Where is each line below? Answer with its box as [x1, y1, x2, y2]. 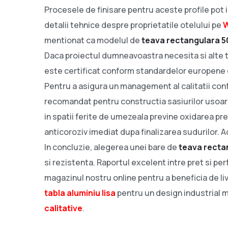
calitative [44, 202, 82, 214]
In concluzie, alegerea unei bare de [44, 141, 179, 153]
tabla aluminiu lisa [44, 187, 116, 198]
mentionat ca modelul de [44, 34, 141, 46]
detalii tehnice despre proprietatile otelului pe [44, 19, 223, 31]
